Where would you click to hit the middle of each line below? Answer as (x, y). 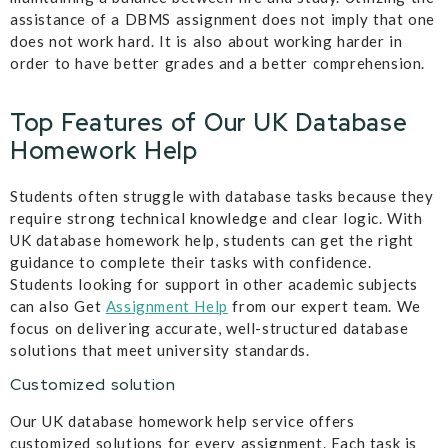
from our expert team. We (324, 305)
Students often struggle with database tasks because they (222, 195)
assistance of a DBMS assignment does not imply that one (223, 19)
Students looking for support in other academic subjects (214, 283)
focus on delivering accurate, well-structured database (209, 327)
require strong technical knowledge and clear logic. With (216, 217)
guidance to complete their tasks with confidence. (191, 261)
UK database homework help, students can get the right (212, 239)
